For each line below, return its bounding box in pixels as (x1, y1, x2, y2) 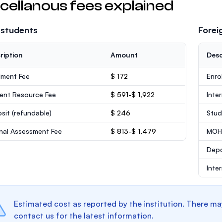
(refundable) (12, 109, 52, 117)
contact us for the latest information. (14, 211, 154, 221)
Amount (111, 51, 138, 59)
